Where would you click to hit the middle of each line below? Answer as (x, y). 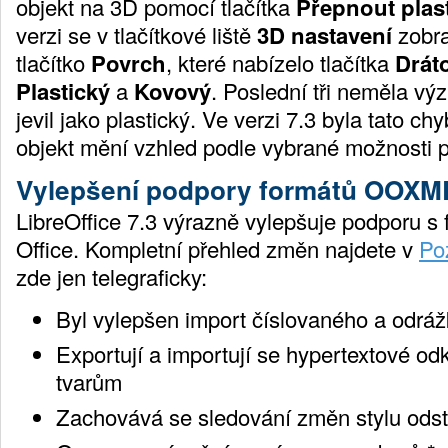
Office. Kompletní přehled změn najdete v (217, 248)
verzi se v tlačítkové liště (136, 34)
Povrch (128, 62)
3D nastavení (324, 34)
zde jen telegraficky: (111, 276)
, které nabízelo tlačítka (280, 62)
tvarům (89, 381)
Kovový (172, 90)
